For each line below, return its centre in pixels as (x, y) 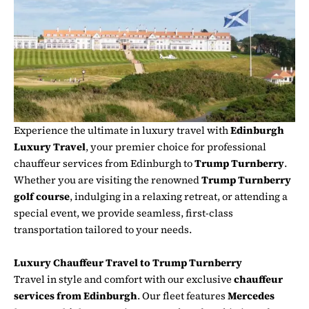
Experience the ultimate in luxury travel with (122, 131)
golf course (42, 197)
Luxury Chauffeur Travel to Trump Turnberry (128, 262)
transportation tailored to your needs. (103, 230)
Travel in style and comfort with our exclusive (124, 279)
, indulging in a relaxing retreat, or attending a (179, 197)
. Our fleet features (182, 296)
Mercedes (251, 296)
